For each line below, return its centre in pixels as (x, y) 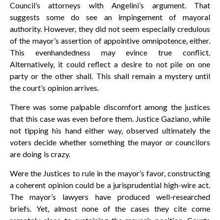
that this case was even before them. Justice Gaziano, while (110, 119)
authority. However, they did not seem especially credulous (110, 29)
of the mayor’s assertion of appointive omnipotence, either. (110, 41)
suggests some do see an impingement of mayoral (110, 17)
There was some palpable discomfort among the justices (110, 107)
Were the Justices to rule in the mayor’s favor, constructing (110, 173)
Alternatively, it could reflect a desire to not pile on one (110, 64)
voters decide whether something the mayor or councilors (110, 142)
